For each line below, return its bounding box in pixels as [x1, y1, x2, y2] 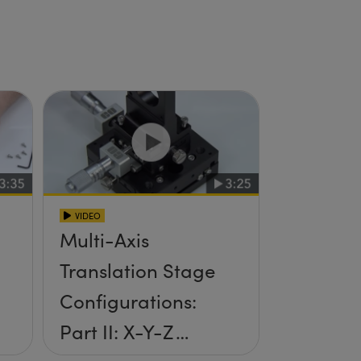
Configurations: [59, 288, 197, 314]
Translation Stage [59, 257, 215, 284]
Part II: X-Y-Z [59, 318, 176, 345]
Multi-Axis [59, 226, 149, 253]
